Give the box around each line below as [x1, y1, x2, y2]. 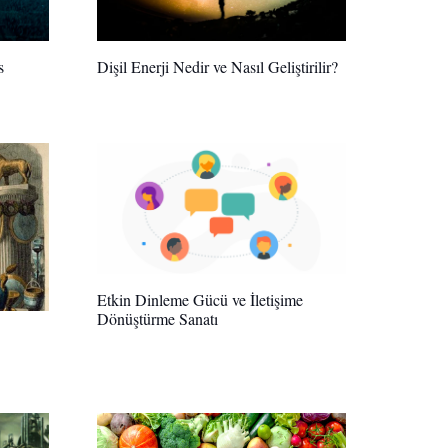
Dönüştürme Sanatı [97, 308, 218, 330]
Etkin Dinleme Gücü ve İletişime [97, 289, 303, 311]
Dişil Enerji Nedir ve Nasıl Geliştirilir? [97, 56, 338, 78]
